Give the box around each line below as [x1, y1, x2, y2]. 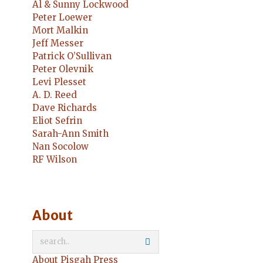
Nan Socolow [32, 140, 89, 152]
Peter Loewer [32, 11, 92, 23]
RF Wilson [32, 153, 77, 165]
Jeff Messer [32, 37, 83, 49]
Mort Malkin [32, 24, 88, 36]
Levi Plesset [32, 76, 86, 87]
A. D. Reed [32, 89, 77, 100]
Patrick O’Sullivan [32, 50, 112, 62]
